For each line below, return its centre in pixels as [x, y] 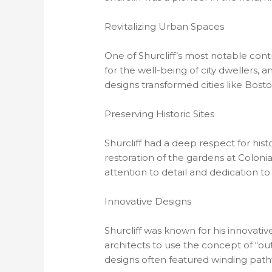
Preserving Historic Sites [160, 114]
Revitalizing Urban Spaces [165, 27]
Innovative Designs [148, 202]
